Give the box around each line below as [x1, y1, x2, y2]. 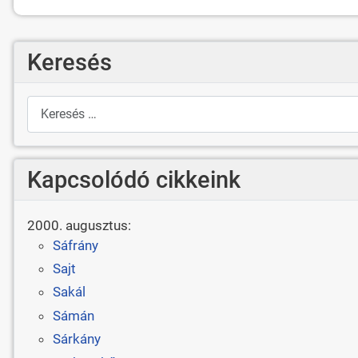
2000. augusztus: [26, 217, 131, 233]
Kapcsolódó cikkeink [26, 166, 241, 194]
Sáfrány [52, 237, 98, 253]
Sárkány [52, 331, 101, 348]
